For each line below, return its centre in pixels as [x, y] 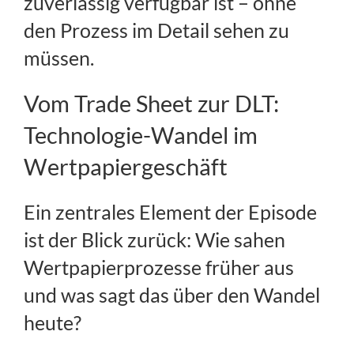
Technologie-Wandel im [141, 135]
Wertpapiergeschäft [126, 167]
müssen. [59, 58]
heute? [53, 323]
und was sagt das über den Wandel [172, 295]
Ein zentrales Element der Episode [170, 212]
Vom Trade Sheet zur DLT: [151, 104]
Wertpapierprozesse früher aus [159, 267]
